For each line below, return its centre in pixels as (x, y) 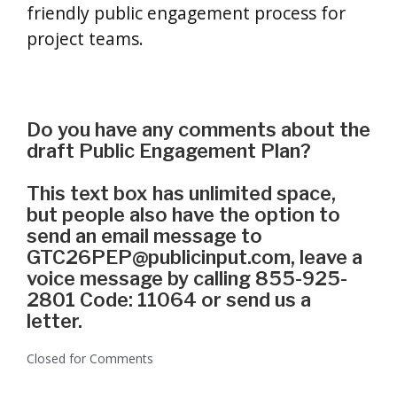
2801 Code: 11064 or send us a (169, 300)
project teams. (85, 39)
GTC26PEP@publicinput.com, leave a (195, 257)
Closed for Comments (90, 358)
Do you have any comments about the (198, 129)
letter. (54, 321)
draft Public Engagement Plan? (171, 151)
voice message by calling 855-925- (187, 278)
